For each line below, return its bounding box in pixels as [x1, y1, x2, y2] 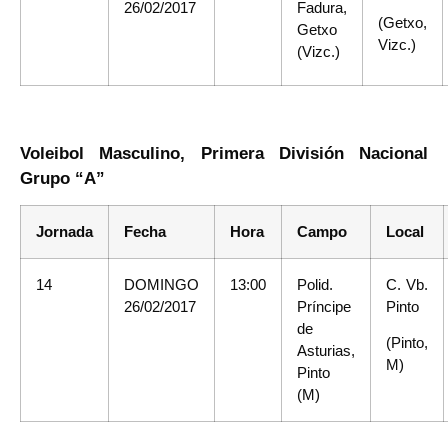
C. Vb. [386, 276, 428, 293]
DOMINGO [124, 276, 199, 293]
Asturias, [297, 342, 355, 359]
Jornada [36, 223, 93, 240]
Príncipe [297, 298, 351, 315]
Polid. [297, 276, 333, 293]
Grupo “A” [20, 168, 105, 188]
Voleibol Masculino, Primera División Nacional [20, 143, 428, 163]
